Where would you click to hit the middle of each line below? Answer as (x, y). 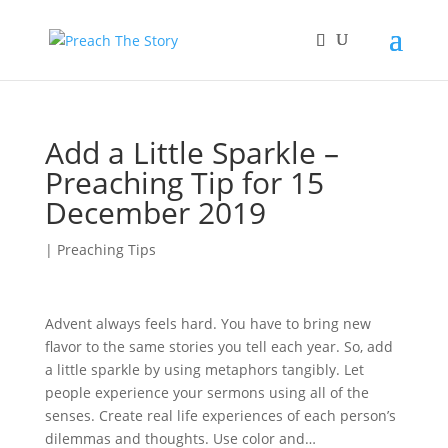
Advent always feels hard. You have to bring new (207, 323)
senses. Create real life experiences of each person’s (220, 415)
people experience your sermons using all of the (206, 392)
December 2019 (155, 212)
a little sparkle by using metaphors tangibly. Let (204, 369)
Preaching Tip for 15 (184, 182)
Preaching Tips (106, 249)
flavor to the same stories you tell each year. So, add (218, 346)
